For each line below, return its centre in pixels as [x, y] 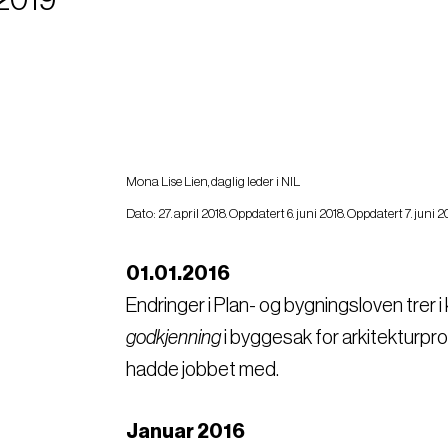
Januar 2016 [185, 431]
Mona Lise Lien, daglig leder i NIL [213, 181]
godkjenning [173, 337]
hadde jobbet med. [202, 369]
